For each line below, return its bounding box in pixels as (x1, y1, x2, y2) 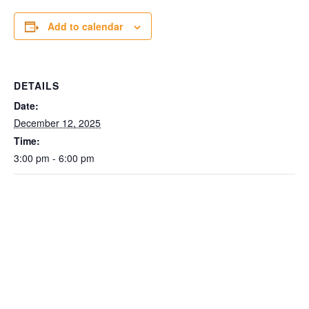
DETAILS (14, 79, 59, 92)
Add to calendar (48, 19, 123, 33)
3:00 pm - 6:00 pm (14, 151, 94, 165)
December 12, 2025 (14, 116, 101, 130)
